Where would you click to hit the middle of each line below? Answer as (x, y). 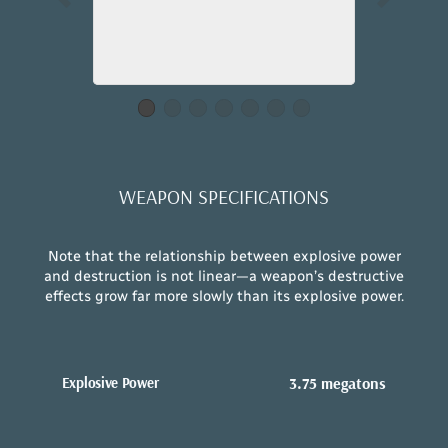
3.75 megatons (338, 382)
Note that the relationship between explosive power (224, 255)
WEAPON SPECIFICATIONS (224, 196)
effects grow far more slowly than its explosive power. (224, 295)
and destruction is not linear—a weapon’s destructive (224, 275)
